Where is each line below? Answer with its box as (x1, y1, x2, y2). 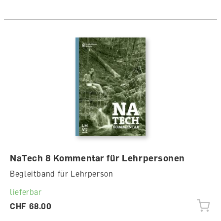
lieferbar (10, 186, 42, 197)
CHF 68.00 (10, 201, 52, 211)
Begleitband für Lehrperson (10, 168, 113, 179)
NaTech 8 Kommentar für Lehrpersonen (10, 152, 185, 163)
